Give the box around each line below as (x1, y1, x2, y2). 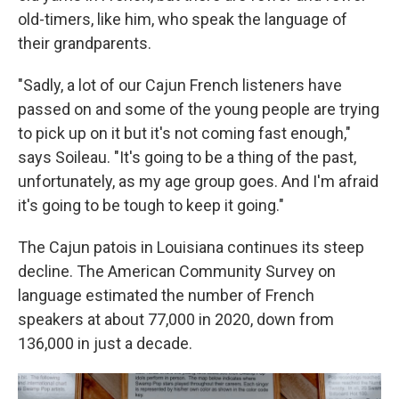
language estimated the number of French (18, 286, 314, 305)
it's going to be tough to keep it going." (18, 196, 284, 216)
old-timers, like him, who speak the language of (18, 10, 347, 29)
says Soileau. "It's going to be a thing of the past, (18, 148, 356, 167)
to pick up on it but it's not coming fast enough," (18, 124, 351, 143)
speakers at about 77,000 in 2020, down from (18, 310, 334, 330)
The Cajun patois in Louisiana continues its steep (18, 238, 364, 257)
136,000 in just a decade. (18, 334, 192, 354)
